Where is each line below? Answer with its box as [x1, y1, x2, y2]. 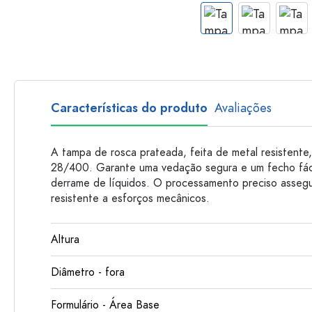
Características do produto [51, 99, 208, 116]
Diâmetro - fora [51, 265, 125, 280]
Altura [51, 232, 79, 247]
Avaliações [214, 99, 272, 116]
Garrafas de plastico [195, 5, 280, 19]
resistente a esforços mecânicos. [51, 191, 213, 206]
